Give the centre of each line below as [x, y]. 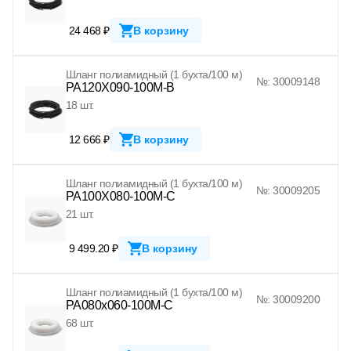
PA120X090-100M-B [120, 87]
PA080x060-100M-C [119, 305]
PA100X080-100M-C [120, 196]
